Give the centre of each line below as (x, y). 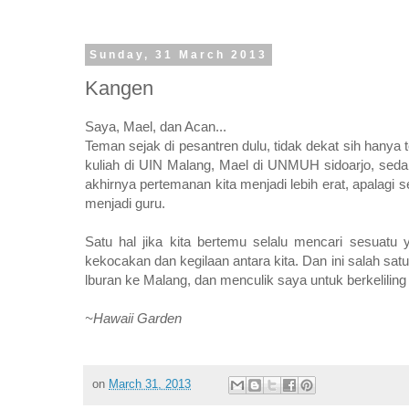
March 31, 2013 (150, 384)
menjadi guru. (127, 204)
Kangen (119, 88)
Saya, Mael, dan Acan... (156, 127)
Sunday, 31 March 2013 (178, 55)
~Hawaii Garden (133, 319)
